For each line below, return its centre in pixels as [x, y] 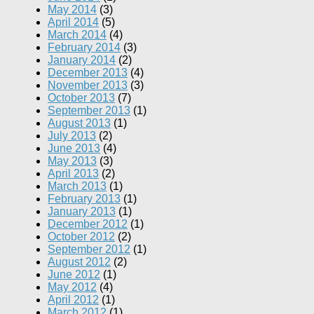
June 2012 [74, 275]
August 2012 [79, 262]
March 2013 [77, 186]
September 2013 [89, 111]
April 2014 [73, 22]
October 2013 [81, 98]
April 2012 [73, 300]
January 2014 [82, 60]
